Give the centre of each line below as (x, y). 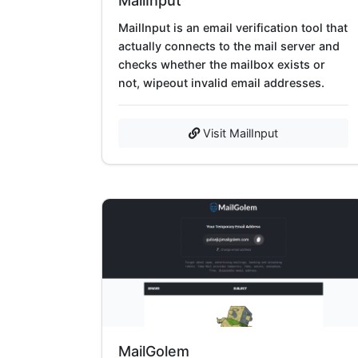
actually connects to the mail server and (229, 46)
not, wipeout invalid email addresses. (221, 82)
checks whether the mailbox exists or (222, 64)
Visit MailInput (239, 133)
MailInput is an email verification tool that (233, 27)
